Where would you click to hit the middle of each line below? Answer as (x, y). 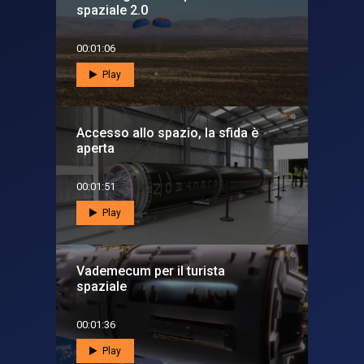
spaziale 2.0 (112, 11)
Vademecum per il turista (151, 271)
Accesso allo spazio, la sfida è (167, 133)
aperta (95, 149)
